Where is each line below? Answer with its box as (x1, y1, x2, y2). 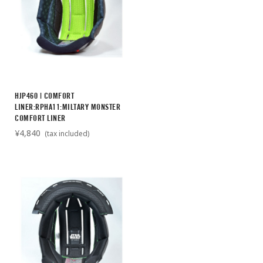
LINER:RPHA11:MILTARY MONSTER (15, 102, 120, 112)
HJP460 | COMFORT (15, 91, 74, 101)
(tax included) (43, 129, 89, 139)
